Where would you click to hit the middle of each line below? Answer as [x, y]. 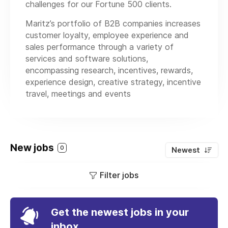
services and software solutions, [87, 59]
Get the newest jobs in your [120, 212]
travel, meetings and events [78, 94]
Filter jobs [119, 175]
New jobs [33, 148]
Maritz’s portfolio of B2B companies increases [113, 24]
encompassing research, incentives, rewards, [109, 70]
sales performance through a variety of [99, 47]
